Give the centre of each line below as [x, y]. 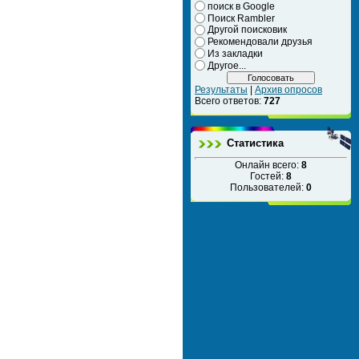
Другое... [227, 65]
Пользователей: [268, 187]
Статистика [255, 143]
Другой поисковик [247, 30]
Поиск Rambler [241, 18]
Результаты [221, 89]
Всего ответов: [229, 101]
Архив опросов [288, 89]
